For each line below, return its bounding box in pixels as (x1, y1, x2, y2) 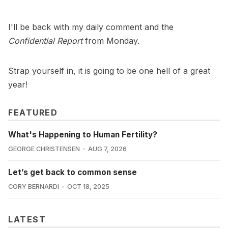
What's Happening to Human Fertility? (8, 130, 157, 140)
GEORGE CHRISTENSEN (8, 145, 80, 153)
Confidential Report (8, 36, 82, 46)
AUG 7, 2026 (88, 145, 127, 153)
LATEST (8, 214, 46, 225)
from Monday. (82, 36, 139, 46)
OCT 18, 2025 (67, 183, 109, 191)
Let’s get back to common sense (8, 167, 137, 178)
